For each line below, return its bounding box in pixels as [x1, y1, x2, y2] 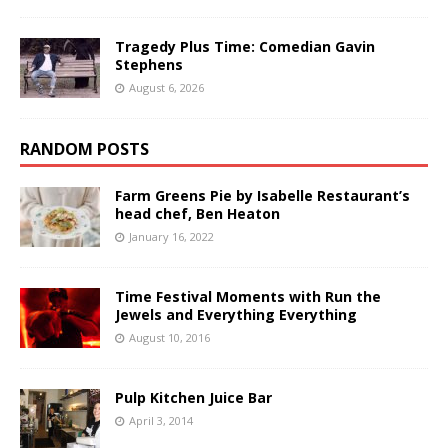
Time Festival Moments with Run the [115, 286, 381, 306]
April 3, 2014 [129, 412, 193, 428]
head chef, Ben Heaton [115, 203, 280, 223]
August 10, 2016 [129, 329, 210, 345]
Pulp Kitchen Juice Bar [115, 387, 272, 407]
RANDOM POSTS [20, 137, 149, 160]
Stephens [115, 54, 183, 74]
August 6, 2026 [129, 79, 204, 95]
